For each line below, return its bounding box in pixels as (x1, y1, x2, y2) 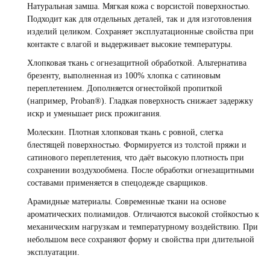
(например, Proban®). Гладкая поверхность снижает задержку (27, 96, 253, 105)
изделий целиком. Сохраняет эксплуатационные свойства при (27, 27, 254, 36)
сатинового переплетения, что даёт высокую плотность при (27, 153, 244, 162)
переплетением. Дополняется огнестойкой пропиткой (27, 84, 222, 93)
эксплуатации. (27, 248, 80, 257)
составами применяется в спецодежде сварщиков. (27, 178, 208, 187)
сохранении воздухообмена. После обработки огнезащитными (27, 166, 254, 175)
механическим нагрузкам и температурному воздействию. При (27, 222, 258, 231)
